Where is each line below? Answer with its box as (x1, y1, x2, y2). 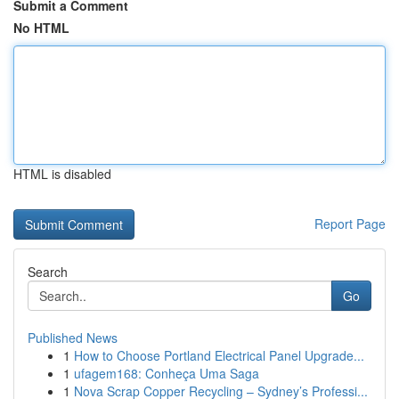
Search (28, 263, 68, 281)
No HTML (13, 19, 69, 37)
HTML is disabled (13, 165, 111, 183)
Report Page (314, 215, 386, 232)
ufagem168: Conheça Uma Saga (74, 364, 259, 382)
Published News (28, 329, 118, 346)
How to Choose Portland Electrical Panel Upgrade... (74, 346, 364, 364)
